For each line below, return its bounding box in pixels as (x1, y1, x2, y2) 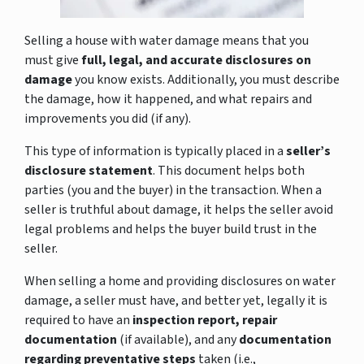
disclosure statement (24, 161, 153, 180)
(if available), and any (117, 330, 239, 349)
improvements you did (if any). (24, 109, 191, 128)
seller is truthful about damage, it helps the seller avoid (24, 200, 333, 219)
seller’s (286, 141, 331, 160)
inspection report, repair (132, 310, 277, 329)
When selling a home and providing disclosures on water (24, 271, 336, 290)
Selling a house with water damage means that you (24, 31, 309, 50)
